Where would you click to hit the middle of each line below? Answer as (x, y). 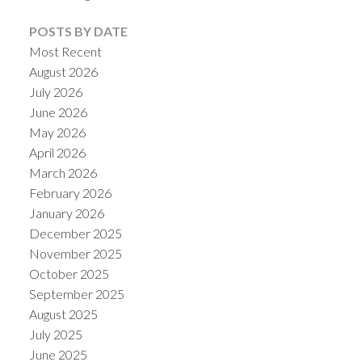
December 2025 (75, 234)
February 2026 (70, 193)
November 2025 (75, 254)
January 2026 (66, 213)
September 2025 (76, 294)
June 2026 (58, 112)
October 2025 (69, 274)
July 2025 (55, 335)
